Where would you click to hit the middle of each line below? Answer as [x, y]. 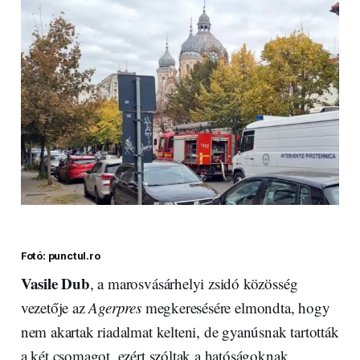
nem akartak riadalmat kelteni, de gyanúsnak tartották [180, 331]
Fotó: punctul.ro [60, 256]
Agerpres [115, 307]
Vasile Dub [55, 283]
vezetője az [55, 307]
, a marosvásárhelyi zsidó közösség [194, 283]
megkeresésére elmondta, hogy [235, 307]
